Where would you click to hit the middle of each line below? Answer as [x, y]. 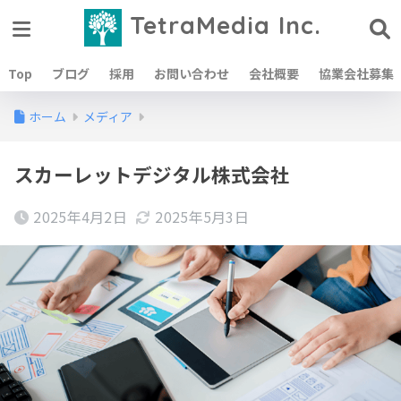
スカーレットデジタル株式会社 [152, 174]
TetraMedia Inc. [222, 25]
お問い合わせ [192, 73]
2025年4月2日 [81, 217]
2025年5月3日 [202, 217]
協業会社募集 [356, 73]
